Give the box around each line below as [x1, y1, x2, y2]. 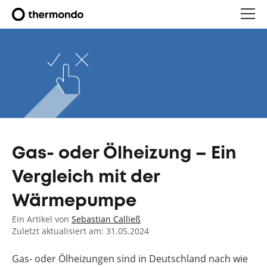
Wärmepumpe [12, 194, 136, 209]
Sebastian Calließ [72, 213, 141, 225]
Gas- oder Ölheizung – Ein [12, 146, 237, 162]
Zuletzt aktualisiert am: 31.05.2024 [12, 225, 149, 237]
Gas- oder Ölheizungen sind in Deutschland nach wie [12, 252, 248, 265]
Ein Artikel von [12, 213, 72, 225]
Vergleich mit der [12, 170, 160, 185]
